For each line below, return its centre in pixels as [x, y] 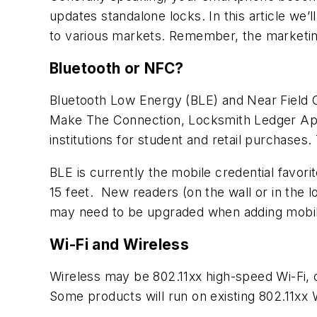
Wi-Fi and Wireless [120, 244]
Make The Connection [115, 120]
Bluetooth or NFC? [117, 68]
